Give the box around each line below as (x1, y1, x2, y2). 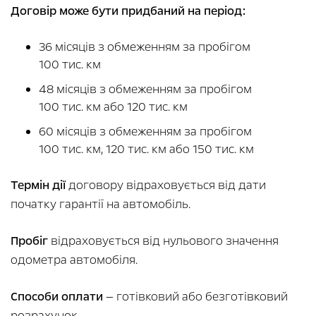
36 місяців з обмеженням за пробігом (39, 39, 250, 56)
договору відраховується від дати (66, 177, 266, 194)
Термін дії (11, 177, 66, 194)
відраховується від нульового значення (48, 233, 279, 250)
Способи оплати (11, 288, 103, 305)
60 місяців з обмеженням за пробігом (39, 123, 252, 140)
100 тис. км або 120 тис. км (39, 99, 190, 116)
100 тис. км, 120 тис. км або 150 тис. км (39, 141, 254, 158)
